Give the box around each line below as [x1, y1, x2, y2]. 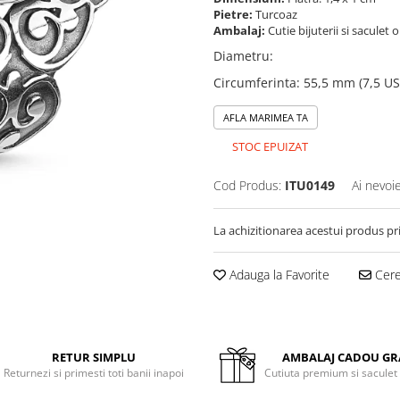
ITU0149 [285, 177, 335, 194]
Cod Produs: [213, 177, 281, 194]
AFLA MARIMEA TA [223, 111, 308, 124]
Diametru [213, 47, 270, 64]
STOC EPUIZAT [229, 138, 308, 154]
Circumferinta [213, 74, 296, 91]
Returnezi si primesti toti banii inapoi [4, 365, 185, 380]
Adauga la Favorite [226, 266, 329, 283]
